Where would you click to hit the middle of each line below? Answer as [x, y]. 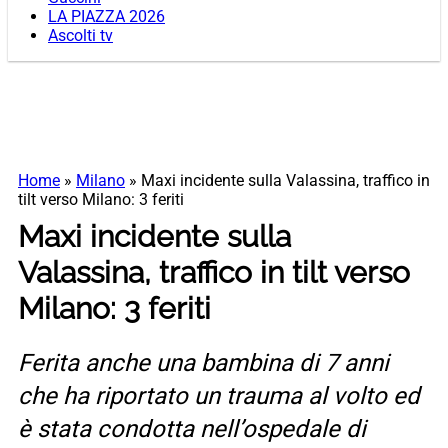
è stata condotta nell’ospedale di [192, 429]
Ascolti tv [80, 36]
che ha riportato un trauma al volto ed [219, 396]
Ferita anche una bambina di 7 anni [203, 363]
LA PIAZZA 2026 [106, 17]
